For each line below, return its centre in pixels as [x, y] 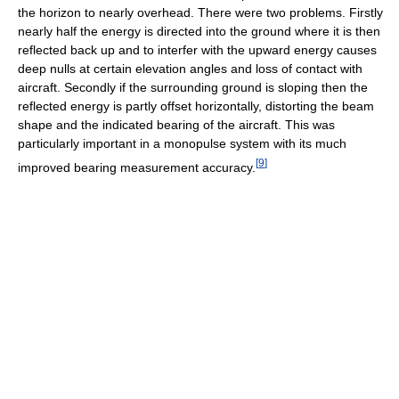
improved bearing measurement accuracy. [137, 167]
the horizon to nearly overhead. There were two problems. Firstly [200, 12]
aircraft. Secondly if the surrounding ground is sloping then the [193, 87]
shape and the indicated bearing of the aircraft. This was [176, 124]
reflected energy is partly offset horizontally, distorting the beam [196, 106]
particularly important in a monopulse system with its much [182, 143]
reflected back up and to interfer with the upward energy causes [197, 49]
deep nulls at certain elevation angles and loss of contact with [190, 68]
